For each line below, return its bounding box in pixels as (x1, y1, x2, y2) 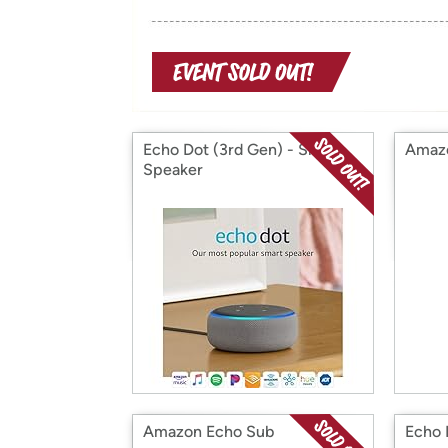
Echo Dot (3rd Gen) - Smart (143, 140, 342, 159)
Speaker (143, 160, 203, 179)
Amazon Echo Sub (143, 422, 274, 441)
